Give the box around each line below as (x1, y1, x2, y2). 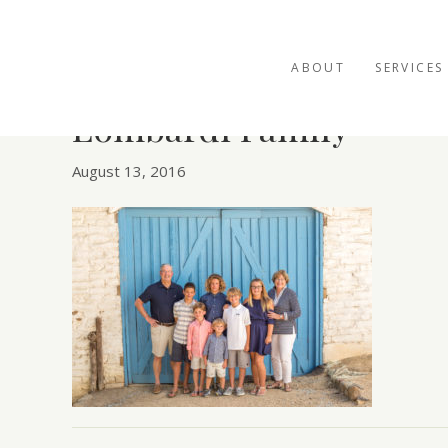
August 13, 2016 (72, 161, 186, 182)
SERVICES (375, 59, 444, 76)
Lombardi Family (72, 103, 349, 152)
